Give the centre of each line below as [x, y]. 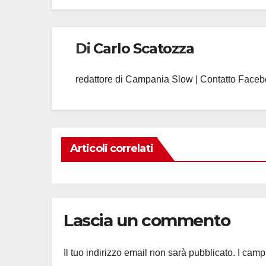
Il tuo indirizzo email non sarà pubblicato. [149, 253]
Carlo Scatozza [144, 48]
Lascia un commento [147, 220]
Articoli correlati [112, 148]
